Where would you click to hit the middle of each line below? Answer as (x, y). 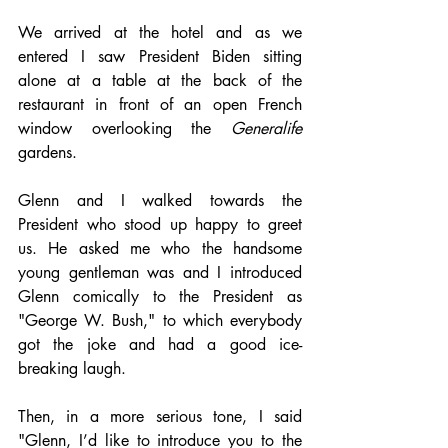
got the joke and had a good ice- (160, 344)
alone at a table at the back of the (160, 80)
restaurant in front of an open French (160, 104)
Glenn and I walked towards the (160, 200)
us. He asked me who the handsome (160, 248)
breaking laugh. (74, 368)
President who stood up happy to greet (160, 224)
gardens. (50, 152)
